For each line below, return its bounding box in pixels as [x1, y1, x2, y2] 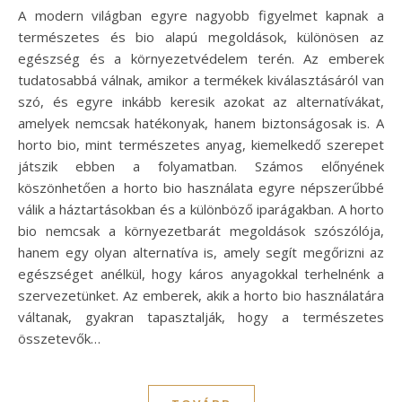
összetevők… [18, 328, 100, 347]
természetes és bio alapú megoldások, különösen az [18, 27, 384, 46]
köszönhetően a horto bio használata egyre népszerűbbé [18, 178, 384, 197]
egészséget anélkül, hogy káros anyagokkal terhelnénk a [18, 264, 384, 283]
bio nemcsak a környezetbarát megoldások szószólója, [18, 221, 384, 240]
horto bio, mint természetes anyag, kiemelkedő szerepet [18, 135, 384, 153]
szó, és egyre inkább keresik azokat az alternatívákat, [18, 92, 384, 110]
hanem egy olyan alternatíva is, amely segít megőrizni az [18, 242, 384, 261]
